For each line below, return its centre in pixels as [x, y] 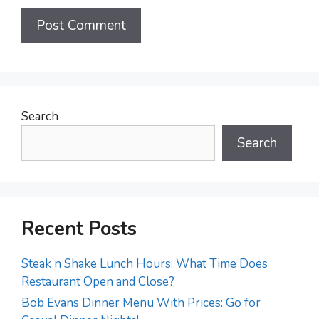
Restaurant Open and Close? [98, 281]
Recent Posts [79, 229]
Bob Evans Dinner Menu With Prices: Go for [141, 303]
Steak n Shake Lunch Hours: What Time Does [145, 263]
